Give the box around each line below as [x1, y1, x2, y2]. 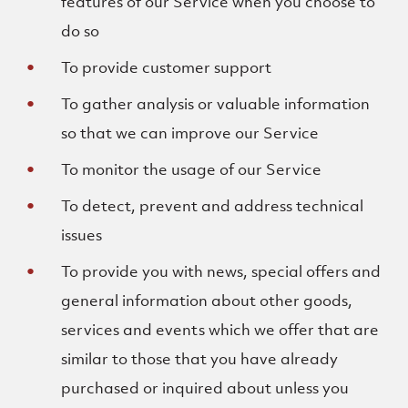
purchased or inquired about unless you [61, 378, 350, 398]
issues [61, 225, 103, 245]
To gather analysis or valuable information [61, 94, 371, 114]
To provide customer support [61, 57, 272, 77]
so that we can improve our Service [61, 123, 320, 143]
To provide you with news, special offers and [61, 261, 382, 281]
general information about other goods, [61, 291, 353, 311]
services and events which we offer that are [61, 320, 380, 340]
